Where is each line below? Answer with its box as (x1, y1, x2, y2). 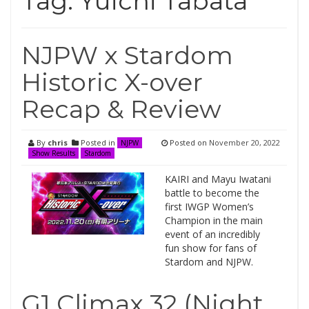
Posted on (168, 137, 209, 148)
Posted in (79, 137, 117, 148)
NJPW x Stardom (21, 40, 233, 70)
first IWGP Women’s (164, 200, 254, 213)
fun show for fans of (164, 241, 257, 255)
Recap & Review (21, 94, 221, 124)
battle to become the (164, 186, 259, 199)
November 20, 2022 (209, 137, 280, 148)
